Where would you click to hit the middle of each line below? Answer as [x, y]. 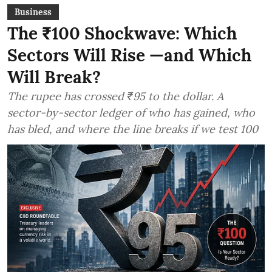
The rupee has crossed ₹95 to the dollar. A [115, 97]
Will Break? [54, 77]
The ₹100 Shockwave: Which [122, 34]
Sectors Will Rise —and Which [129, 56]
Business [33, 12]
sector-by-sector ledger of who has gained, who [131, 113]
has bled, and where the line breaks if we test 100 [133, 129]
